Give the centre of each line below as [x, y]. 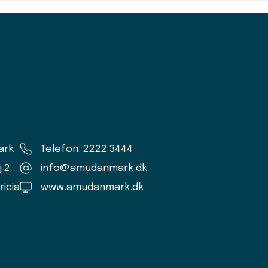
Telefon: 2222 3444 [87, 149]
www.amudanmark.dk [92, 187]
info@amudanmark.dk [94, 168]
